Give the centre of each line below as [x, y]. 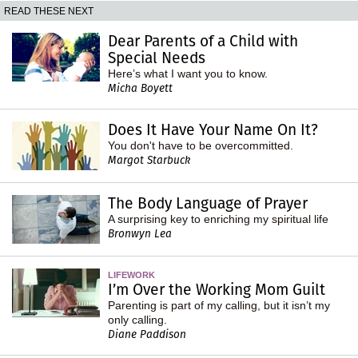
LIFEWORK [131, 274]
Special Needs [157, 58]
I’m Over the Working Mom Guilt [217, 289]
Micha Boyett [140, 88]
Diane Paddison [147, 334]
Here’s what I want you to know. [188, 73]
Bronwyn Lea [140, 233]
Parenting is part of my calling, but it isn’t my [219, 305]
